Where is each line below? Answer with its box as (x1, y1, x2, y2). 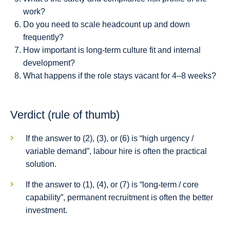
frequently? (23, 33, 64, 42)
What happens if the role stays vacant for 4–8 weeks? (23, 71, 216, 81)
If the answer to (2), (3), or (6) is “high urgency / (26, 134, 194, 143)
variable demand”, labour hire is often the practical (26, 147, 207, 156)
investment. (26, 206, 67, 215)
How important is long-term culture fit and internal (23, 46, 201, 55)
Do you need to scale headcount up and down (23, 20, 190, 29)
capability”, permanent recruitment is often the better (26, 193, 213, 202)
